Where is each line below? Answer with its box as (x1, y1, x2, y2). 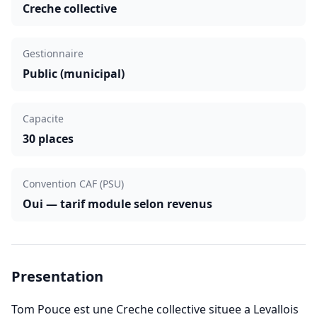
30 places (23, 131, 74, 146)
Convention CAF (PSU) (23, 177, 124, 190)
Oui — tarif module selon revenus (23, 196, 212, 212)
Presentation (11, 267, 103, 286)
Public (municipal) (23, 66, 125, 81)
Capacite (23, 112, 64, 125)
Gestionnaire (23, 47, 83, 60)
